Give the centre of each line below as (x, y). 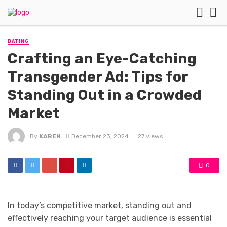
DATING (18, 41)
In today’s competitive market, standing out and (100, 206)
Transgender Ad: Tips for (98, 77)
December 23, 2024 (100, 136)
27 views (150, 136)
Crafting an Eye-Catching (102, 59)
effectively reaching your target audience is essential (110, 218)
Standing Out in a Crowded (105, 95)
